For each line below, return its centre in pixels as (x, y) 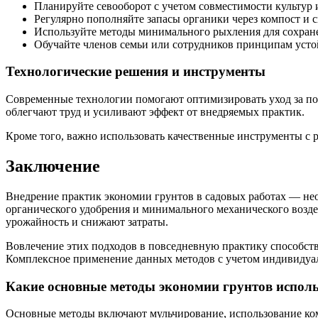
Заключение (53, 166)
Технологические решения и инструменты (136, 72)
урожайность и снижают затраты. (87, 221)
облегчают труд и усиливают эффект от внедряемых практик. (155, 112)
